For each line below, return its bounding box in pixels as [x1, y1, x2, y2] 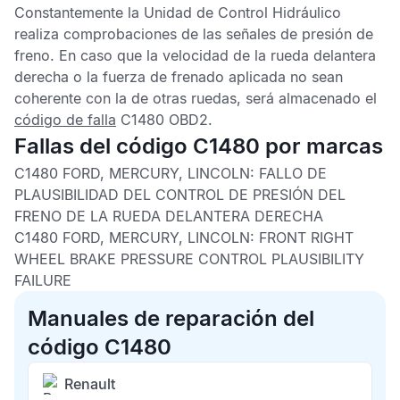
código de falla [14, 111, 116, 129]
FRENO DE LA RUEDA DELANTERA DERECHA [14, 207, 323, 225]
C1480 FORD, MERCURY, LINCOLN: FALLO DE [14, 164, 327, 182]
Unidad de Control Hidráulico [144, 4, 341, 21]
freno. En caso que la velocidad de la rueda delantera [14, 46, 376, 64]
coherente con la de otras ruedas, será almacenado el [14, 89, 377, 107]
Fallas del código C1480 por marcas [14, 133, 383, 159]
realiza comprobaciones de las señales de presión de [14, 25, 373, 43]
